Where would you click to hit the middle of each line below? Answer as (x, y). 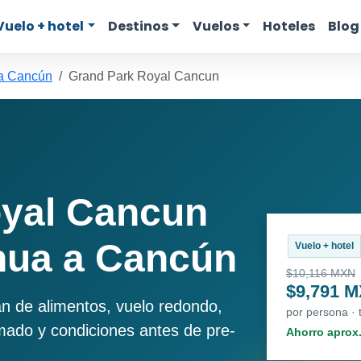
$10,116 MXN (321, 274)
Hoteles (289, 26)
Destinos (139, 26)
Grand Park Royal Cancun (144, 76)
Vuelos (216, 26)
